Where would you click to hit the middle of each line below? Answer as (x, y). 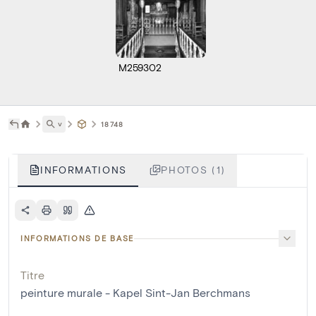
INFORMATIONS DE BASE (77, 238)
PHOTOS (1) (193, 170)
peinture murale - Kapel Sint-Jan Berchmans (135, 293)
